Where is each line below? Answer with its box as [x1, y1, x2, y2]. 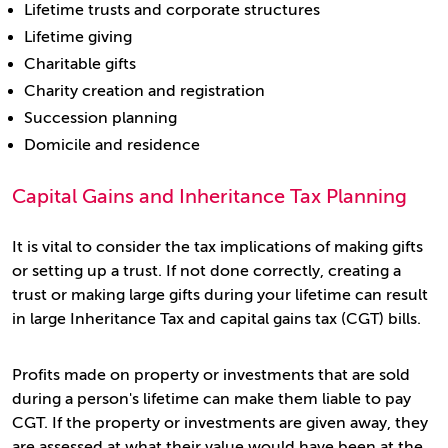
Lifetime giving [24, 28, 132, 46]
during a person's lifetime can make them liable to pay [12, 390, 411, 408]
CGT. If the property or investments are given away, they [12, 414, 428, 432]
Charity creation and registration [24, 82, 265, 100]
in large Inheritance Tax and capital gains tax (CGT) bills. [12, 310, 421, 328]
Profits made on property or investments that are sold [12, 366, 410, 384]
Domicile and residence [24, 136, 200, 154]
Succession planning [24, 109, 177, 127]
